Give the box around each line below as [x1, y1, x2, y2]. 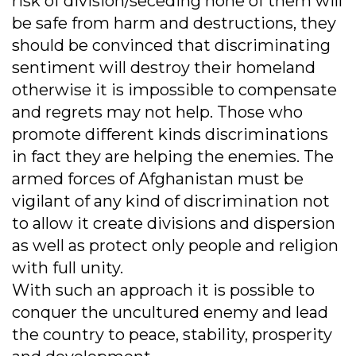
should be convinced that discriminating [12, 36, 331, 56]
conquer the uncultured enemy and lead [12, 303, 328, 323]
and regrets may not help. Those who [12, 103, 303, 122]
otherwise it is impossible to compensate [12, 80, 337, 100]
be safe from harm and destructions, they [12, 14, 336, 33]
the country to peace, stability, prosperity [12, 325, 332, 345]
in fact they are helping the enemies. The [12, 147, 334, 167]
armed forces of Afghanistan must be [12, 169, 304, 189]
